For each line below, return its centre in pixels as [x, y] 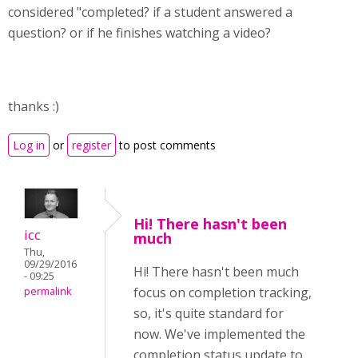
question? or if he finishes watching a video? [139, 33]
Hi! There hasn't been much [216, 272]
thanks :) [34, 106]
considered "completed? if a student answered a [150, 12]
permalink [48, 291]
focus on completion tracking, [223, 292]
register [91, 145]
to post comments [166, 145]
